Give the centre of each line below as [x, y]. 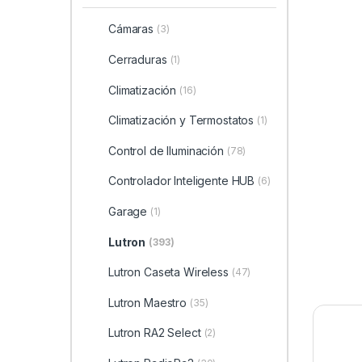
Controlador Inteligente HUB [181, 181]
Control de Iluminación [166, 150]
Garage [128, 211]
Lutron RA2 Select [154, 333]
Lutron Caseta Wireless [168, 272]
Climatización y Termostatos [181, 120]
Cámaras [130, 29]
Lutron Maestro [147, 302]
